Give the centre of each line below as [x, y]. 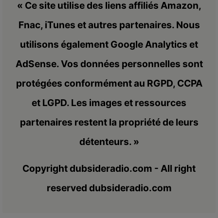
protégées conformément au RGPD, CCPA [109, 83]
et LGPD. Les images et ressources [109, 102]
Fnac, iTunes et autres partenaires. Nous [109, 25]
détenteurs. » [109, 141]
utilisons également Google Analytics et [109, 44]
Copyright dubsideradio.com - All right [109, 168]
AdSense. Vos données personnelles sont [109, 64]
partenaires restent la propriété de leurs [109, 122]
